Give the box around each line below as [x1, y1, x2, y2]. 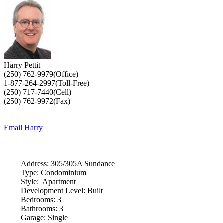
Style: [20, 177, 39, 186]
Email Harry [4, 123, 43, 132]
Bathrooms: [20, 204, 57, 213]
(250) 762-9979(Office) [4, 70, 78, 78]
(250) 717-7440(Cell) [4, 88, 71, 96]
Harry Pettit [4, 61, 40, 69]
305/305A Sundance [50, 159, 115, 168]
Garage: [20, 213, 46, 222]
